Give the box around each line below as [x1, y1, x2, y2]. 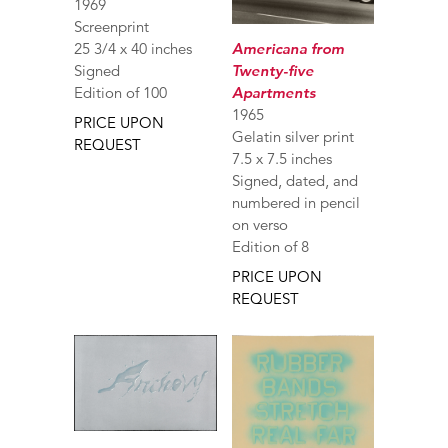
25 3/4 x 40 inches [74, 38, 192, 58]
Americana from [231, 38, 344, 58]
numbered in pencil [231, 192, 360, 212]
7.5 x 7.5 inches [231, 148, 332, 168]
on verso [231, 214, 288, 234]
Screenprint [74, 16, 149, 36]
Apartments [231, 82, 316, 102]
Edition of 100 [74, 82, 167, 102]
